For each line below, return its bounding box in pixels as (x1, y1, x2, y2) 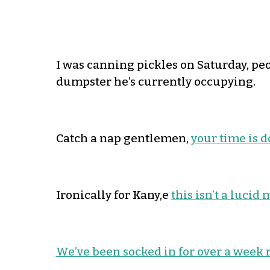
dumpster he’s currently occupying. (55, 75, 256, 89)
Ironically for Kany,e (55, 188, 171, 202)
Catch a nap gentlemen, (55, 131, 191, 146)
